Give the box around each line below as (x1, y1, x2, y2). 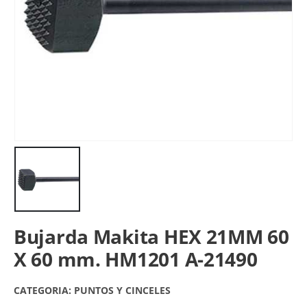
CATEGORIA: (14, 284, 74, 297)
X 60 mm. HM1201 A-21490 (14, 246, 258, 273)
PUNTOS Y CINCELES (74, 284, 171, 297)
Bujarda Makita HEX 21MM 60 (14, 223, 289, 250)
